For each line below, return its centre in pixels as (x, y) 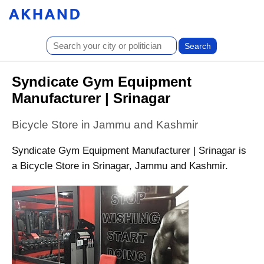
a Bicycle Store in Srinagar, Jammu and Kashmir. (120, 166)
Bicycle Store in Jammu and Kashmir (105, 125)
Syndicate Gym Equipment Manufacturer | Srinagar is (129, 151)
